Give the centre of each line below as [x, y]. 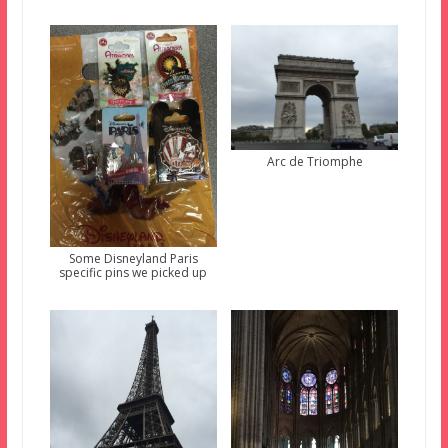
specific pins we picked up [133, 273]
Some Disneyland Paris [133, 259]
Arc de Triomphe [314, 162]
